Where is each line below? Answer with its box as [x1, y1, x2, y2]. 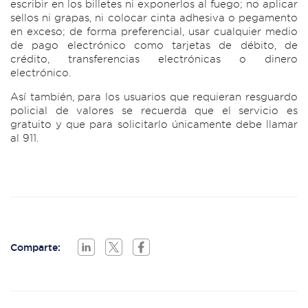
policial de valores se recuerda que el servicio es [10, 104, 298, 118]
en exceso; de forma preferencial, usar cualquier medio [10, 25, 298, 38]
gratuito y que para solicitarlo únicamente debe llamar [10, 118, 298, 131]
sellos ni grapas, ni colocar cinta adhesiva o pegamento [10, 11, 298, 25]
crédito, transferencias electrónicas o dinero [10, 52, 298, 66]
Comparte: [10, 241, 60, 254]
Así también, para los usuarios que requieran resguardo [10, 90, 298, 104]
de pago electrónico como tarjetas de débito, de [10, 38, 298, 52]
